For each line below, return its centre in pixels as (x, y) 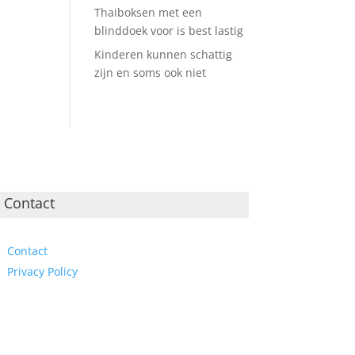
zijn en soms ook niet (151, 73)
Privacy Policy (42, 272)
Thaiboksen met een (149, 12)
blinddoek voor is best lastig (169, 31)
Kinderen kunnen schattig (164, 54)
